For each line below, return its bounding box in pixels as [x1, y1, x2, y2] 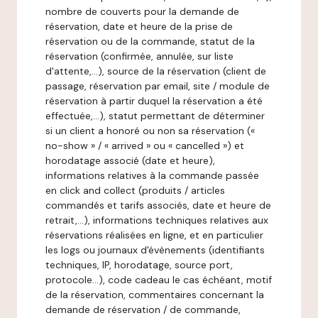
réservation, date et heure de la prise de [45, 20, 233, 33]
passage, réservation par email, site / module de [45, 79, 270, 92]
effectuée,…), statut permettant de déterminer [45, 109, 265, 122]
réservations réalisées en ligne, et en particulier [45, 229, 263, 241]
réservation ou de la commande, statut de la [45, 35, 255, 48]
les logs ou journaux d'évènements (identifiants [45, 243, 265, 256]
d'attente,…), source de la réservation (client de [45, 65, 266, 77]
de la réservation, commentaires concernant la [45, 288, 264, 301]
